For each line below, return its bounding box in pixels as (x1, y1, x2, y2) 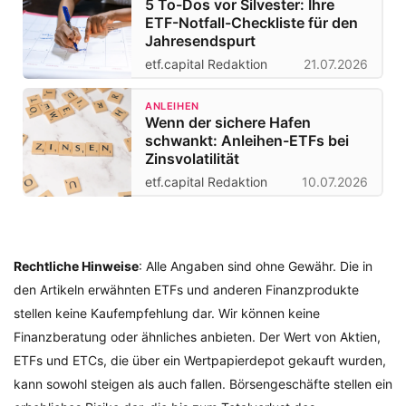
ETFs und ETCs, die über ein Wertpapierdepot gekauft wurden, (14, 352, 386, 368)
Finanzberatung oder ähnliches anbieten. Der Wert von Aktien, (14, 328, 381, 344)
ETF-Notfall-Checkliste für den (145, 13, 358, 32)
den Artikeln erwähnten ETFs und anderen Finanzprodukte (14, 281, 359, 297)
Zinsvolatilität (145, 149, 239, 168)
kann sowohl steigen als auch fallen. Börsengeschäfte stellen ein (14, 375, 392, 391)
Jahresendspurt (145, 31, 256, 50)
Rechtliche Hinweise (14, 257, 139, 274)
